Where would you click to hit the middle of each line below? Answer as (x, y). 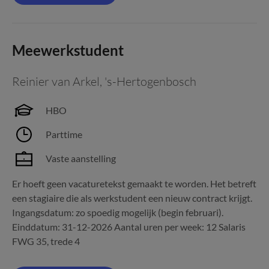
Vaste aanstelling (81, 158)
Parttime (64, 134)
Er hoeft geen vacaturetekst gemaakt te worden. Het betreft (134, 183)
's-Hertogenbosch (150, 81)
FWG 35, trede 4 (46, 241)
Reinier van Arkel (56, 81)
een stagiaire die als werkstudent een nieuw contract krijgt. (132, 198)
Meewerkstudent (68, 50)
